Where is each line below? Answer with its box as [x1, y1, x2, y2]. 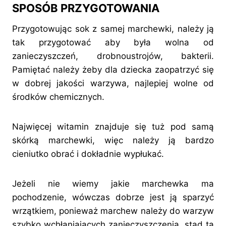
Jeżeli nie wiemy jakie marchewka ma [12, 179, 214, 189]
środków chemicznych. [12, 92, 104, 102]
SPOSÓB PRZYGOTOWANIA [12, 2, 159, 15]
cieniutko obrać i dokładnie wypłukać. [12, 149, 164, 159]
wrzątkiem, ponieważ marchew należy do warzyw [12, 206, 214, 216]
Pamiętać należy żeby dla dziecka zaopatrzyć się [12, 65, 214, 75]
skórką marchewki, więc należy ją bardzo [12, 135, 214, 146]
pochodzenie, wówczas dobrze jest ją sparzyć [12, 192, 214, 203]
